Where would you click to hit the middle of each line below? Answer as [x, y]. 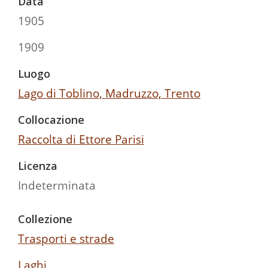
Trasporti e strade [66, 238]
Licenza [38, 165]
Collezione [45, 219]
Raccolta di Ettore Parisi [81, 139]
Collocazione [51, 119]
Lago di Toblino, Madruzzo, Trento [109, 93]
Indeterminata [57, 185]
